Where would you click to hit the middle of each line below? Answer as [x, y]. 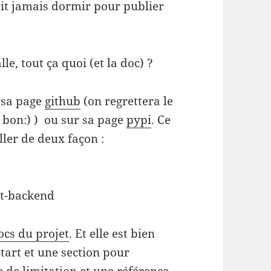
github [63, 101]
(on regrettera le [127, 101]
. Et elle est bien [112, 234]
